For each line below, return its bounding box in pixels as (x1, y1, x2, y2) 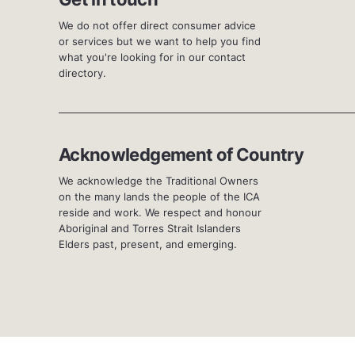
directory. (59, 67, 106, 80)
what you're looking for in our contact (59, 51, 246, 64)
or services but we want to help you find (59, 35, 261, 48)
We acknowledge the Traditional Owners (59, 174, 258, 188)
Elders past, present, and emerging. (59, 238, 237, 251)
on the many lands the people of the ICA (59, 190, 260, 204)
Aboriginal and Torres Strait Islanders (59, 222, 241, 235)
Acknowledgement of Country (59, 144, 304, 166)
